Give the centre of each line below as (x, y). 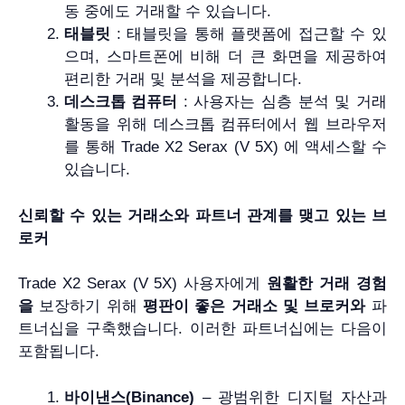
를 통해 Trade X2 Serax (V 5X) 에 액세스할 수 (226, 147)
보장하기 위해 (88, 306)
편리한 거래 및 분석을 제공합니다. (183, 80)
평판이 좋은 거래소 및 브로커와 (254, 306)
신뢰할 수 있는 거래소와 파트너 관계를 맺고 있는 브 (202, 215)
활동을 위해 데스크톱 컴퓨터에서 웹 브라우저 (226, 125)
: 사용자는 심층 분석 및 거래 (282, 102)
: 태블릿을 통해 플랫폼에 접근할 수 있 (249, 34)
